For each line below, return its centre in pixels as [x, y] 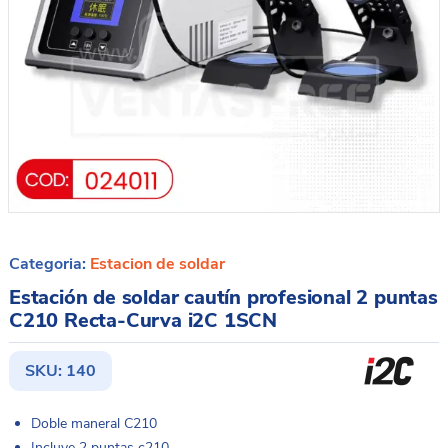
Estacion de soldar [157, 264]
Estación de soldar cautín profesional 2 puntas [223, 297]
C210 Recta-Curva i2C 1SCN [143, 320]
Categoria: [49, 264]
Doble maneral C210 [94, 423]
